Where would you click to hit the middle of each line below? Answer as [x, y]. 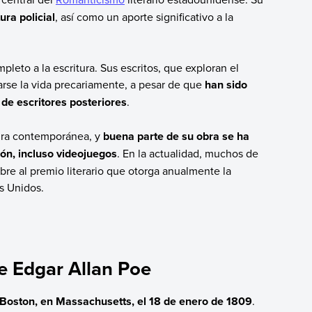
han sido [226, 85]
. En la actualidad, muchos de [187, 154]
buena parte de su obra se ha [176, 136]
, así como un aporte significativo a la [144, 16]
